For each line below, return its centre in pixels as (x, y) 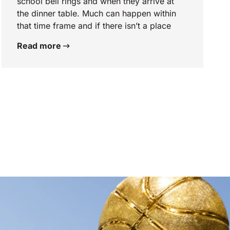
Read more (40, 45)
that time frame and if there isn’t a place (94, 25)
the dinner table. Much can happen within (96, 13)
